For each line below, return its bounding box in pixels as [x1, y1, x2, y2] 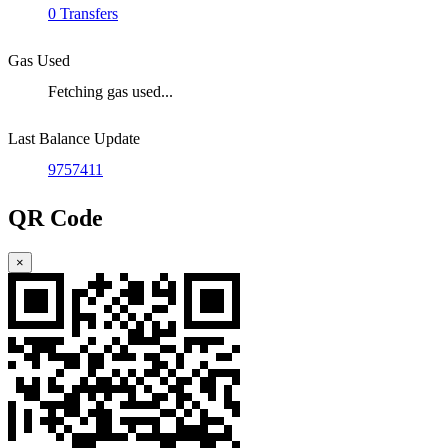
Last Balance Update [8, 130, 140, 148]
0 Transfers [48, 5, 118, 23]
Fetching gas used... [48, 83, 173, 101]
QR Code [8, 205, 103, 232]
